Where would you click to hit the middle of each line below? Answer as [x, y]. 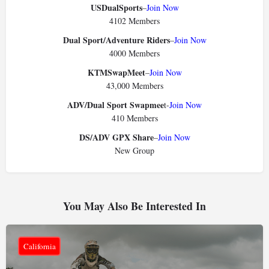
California [39, 246]
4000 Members [134, 53]
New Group [134, 151]
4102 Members [134, 21]
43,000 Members [134, 86]
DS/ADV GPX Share [116, 138]
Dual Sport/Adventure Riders [116, 40]
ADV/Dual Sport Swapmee [116, 105]
